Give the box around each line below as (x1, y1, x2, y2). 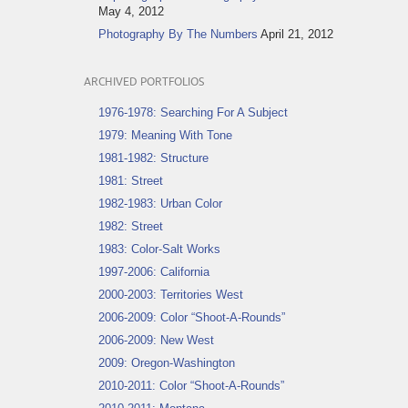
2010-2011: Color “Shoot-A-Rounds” (98, 378, 284, 393)
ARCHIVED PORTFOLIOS (84, 76, 204, 88)
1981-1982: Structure (98, 150, 209, 165)
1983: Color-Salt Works (98, 241, 220, 256)
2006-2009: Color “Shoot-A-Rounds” (98, 310, 285, 324)
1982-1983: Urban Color (98, 196, 222, 210)
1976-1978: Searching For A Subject (98, 105, 288, 119)
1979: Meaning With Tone (98, 127, 232, 142)
